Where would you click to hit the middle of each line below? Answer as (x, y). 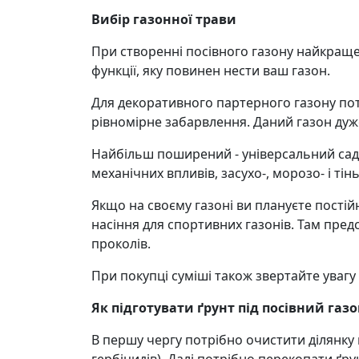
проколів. (121, 244)
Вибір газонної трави (164, 19)
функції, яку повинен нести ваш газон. (211, 71)
